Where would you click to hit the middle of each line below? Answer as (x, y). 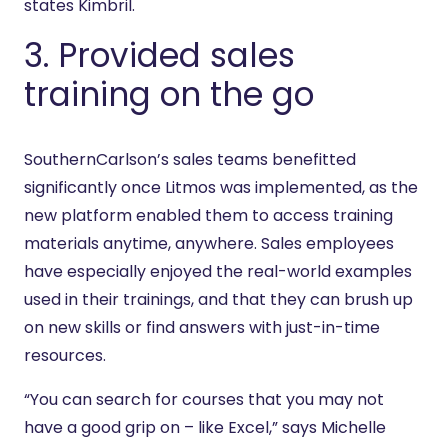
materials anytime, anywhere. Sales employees (209, 243)
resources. (65, 355)
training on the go (169, 94)
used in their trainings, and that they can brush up (218, 299)
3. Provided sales (159, 55)
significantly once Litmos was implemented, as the (221, 187)
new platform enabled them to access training (208, 215)
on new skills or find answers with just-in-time (202, 327)
